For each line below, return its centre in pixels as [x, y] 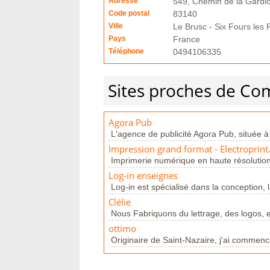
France [187, 39]
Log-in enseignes [143, 176]
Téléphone [126, 51]
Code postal [129, 13]
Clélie [120, 202]
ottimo [122, 229]
